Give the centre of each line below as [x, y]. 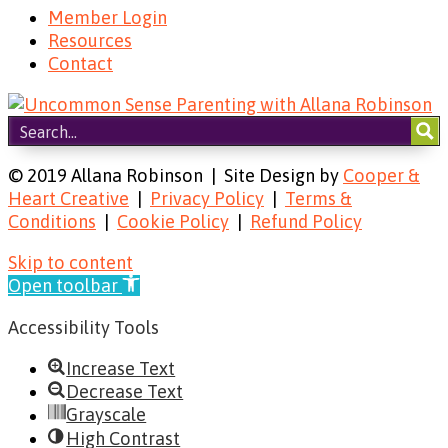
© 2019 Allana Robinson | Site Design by [175, 176]
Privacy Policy [207, 199]
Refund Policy [306, 222]
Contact [80, 63]
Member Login [107, 17]
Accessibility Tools [83, 327]
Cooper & [381, 176]
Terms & [318, 199]
